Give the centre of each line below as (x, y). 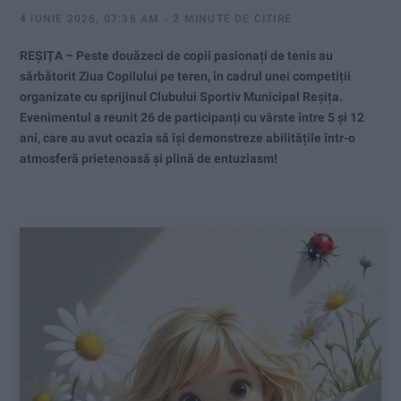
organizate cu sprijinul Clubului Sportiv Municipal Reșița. (183, 97)
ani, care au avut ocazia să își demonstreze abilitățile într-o (188, 138)
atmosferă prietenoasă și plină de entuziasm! (149, 159)
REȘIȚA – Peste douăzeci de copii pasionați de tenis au (176, 56)
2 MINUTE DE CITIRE (233, 19)
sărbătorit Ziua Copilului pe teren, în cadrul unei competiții (185, 77)
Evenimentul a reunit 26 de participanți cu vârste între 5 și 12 (192, 118)
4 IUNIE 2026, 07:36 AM (90, 19)
